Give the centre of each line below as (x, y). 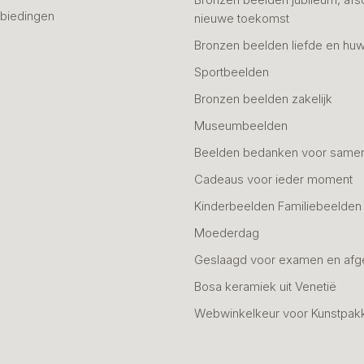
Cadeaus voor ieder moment (273, 179)
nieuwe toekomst (242, 18)
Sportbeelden (232, 71)
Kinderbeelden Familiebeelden (278, 206)
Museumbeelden (241, 125)
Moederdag (227, 232)
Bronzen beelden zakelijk (263, 98)
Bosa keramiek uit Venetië (265, 286)
